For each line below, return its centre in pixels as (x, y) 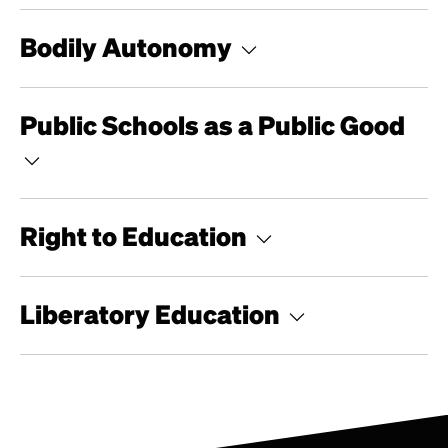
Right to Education (136, 235)
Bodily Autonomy (128, 46)
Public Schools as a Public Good (212, 124)
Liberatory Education (152, 313)
